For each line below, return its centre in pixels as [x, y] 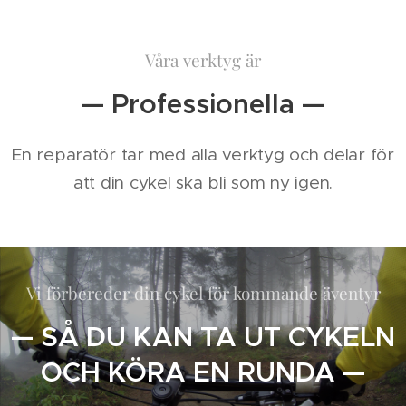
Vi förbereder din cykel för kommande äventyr [203, 292]
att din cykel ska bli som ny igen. [203, 182]
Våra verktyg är [203, 59]
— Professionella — [203, 104]
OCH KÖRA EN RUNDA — [203, 372]
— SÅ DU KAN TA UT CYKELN [203, 337]
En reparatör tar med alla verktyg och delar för [203, 154]
